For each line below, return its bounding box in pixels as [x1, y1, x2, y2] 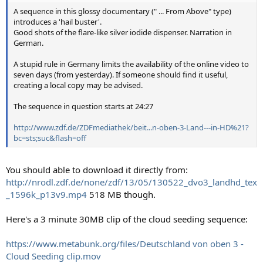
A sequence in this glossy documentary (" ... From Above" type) [14, 5, 231, 16]
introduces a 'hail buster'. [14, 16, 102, 27]
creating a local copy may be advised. [14, 79, 143, 90]
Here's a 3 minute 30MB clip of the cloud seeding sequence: [6, 213, 248, 225]
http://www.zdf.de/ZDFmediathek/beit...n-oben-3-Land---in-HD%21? [14, 122, 249, 133]
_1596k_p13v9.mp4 [6, 188, 87, 200]
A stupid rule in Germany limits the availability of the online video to [14, 58, 249, 69]
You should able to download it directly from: [6, 164, 188, 176]
